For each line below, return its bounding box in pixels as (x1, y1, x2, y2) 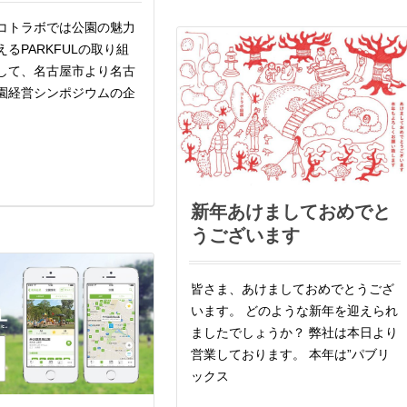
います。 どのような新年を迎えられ (191, 303, 398, 318)
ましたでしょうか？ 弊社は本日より (191, 324, 398, 340)
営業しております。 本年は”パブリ (191, 346, 390, 362)
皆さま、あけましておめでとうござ (191, 281, 394, 296)
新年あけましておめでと (191, 201, 391, 222)
